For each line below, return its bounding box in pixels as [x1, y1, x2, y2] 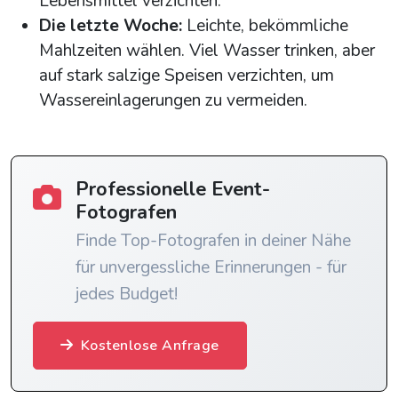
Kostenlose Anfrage [80, 336, 219, 356]
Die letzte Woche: [39, 14, 182, 38]
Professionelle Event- [76, 176, 270, 203]
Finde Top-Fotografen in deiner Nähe [76, 229, 351, 253]
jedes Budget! [76, 283, 178, 306]
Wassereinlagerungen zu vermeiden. [39, 89, 307, 113]
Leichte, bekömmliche [182, 14, 348, 38]
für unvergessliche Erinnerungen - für [76, 256, 346, 280]
